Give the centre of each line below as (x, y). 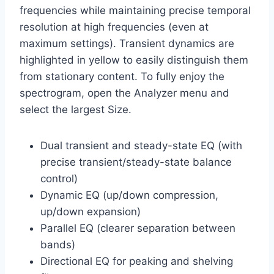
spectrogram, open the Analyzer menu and (124, 93)
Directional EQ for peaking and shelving (137, 261)
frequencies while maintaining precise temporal (135, 11)
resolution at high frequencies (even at (114, 27)
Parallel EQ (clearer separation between (138, 228)
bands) (58, 245)
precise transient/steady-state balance (136, 162)
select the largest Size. (76, 110)
